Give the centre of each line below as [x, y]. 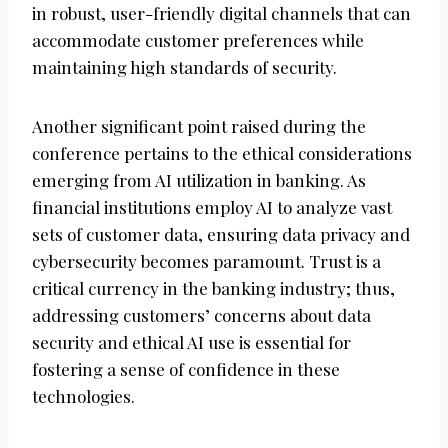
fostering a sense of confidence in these [186, 369]
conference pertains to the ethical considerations [222, 153]
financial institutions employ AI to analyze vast [212, 207]
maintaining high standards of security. [184, 67]
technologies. [83, 396]
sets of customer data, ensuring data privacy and [221, 234]
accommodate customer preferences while [198, 40]
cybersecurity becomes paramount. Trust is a [206, 261]
